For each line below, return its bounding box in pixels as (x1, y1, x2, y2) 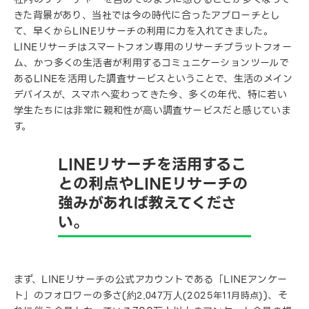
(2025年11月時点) (183, 288, 263, 303)
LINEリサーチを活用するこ (58, 152, 246, 177)
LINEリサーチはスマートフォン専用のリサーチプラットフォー (14, 39, 292, 54)
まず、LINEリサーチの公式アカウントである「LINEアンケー (14, 271, 288, 287)
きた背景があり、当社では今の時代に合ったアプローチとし (14, 7, 281, 23)
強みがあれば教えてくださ (58, 190, 237, 215)
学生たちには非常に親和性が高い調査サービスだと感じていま (14, 102, 292, 118)
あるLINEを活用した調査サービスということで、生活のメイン (14, 70, 292, 86)
